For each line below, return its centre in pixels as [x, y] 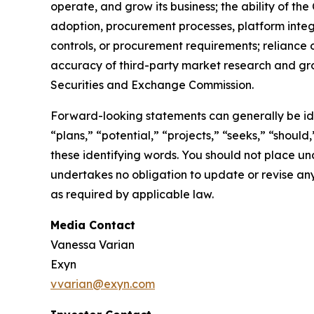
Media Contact [93, 225]
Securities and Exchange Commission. [152, 85]
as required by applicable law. [132, 194]
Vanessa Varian [93, 245]
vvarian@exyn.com [103, 284]
